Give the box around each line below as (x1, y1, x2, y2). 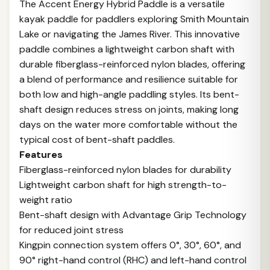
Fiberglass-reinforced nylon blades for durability (19, 163, 231, 176)
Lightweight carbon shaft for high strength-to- (19, 178, 227, 191)
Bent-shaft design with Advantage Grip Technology (19, 209, 246, 221)
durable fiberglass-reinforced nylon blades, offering (19, 58, 245, 71)
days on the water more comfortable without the (19, 118, 237, 131)
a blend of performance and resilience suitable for (19, 73, 238, 86)
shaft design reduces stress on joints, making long (19, 103, 239, 116)
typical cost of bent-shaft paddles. (19, 133, 175, 146)
